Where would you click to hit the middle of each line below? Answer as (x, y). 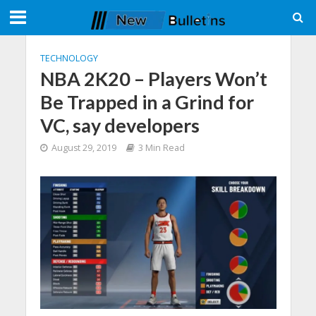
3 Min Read (161, 148)
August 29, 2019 (84, 148)
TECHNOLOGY (69, 58)
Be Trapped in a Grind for (147, 102)
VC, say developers (120, 125)
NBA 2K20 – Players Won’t (153, 79)
